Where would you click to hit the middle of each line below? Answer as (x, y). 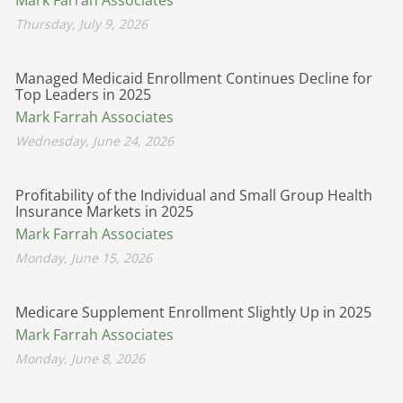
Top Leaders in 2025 (83, 94)
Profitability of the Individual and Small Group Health (194, 195)
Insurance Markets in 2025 (104, 211)
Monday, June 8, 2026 (80, 358)
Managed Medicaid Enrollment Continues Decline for (194, 78)
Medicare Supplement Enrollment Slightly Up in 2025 (193, 312)
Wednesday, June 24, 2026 (94, 140)
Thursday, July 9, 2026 (81, 23)
